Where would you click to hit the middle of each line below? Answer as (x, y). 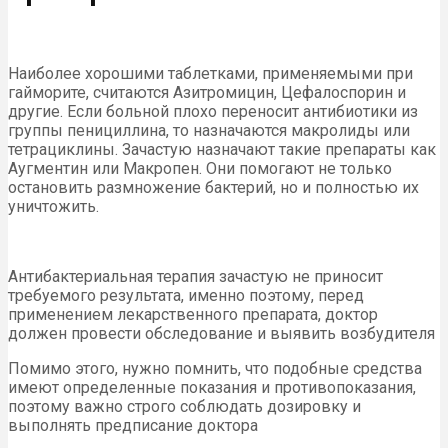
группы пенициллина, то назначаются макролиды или (209, 131)
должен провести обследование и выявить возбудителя (221, 334)
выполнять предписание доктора (133, 426)
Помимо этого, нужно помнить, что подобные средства (215, 369)
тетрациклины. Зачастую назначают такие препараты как (222, 150)
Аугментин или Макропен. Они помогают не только (200, 169)
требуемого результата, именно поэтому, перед (186, 296)
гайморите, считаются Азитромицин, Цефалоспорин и (207, 93)
